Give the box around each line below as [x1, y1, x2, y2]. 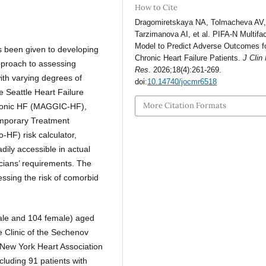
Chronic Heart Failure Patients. [135, 53, 243, 62]
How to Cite [135, 2, 178, 12]
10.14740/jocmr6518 [147, 77, 217, 86]
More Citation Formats [143, 100, 227, 111]
